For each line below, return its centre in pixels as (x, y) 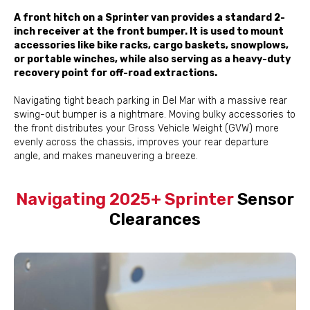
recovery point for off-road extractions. (116, 73)
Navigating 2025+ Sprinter (125, 199)
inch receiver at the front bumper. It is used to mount (149, 31)
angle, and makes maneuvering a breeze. (106, 156)
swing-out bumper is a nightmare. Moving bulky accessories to (155, 115)
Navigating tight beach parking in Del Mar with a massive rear (151, 101)
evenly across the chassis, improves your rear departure (141, 142)
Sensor (264, 199)
